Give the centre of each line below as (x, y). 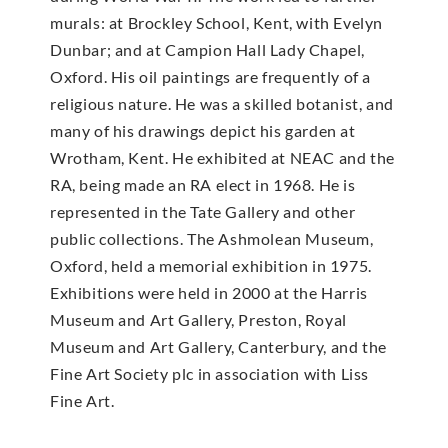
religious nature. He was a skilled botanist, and (222, 104)
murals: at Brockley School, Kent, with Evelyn (217, 23)
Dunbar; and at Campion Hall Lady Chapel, (208, 50)
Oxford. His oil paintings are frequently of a (211, 77)
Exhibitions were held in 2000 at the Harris (209, 293)
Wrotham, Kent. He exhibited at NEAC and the (222, 158)
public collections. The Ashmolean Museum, (212, 239)
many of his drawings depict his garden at (203, 131)
